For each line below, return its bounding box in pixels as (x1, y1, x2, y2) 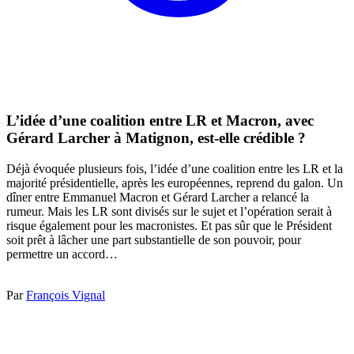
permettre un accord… (6, 247, 118, 261)
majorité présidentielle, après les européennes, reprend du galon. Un (6, 175, 343, 190)
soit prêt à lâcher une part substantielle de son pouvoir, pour (6, 232, 301, 247)
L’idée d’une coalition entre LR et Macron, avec (6, 112, 314, 130)
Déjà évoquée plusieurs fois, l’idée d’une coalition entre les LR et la (6, 161, 343, 175)
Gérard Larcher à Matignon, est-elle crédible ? (6, 130, 306, 147)
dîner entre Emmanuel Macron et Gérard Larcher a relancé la (6, 190, 309, 204)
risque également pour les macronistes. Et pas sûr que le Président (6, 218, 332, 232)
